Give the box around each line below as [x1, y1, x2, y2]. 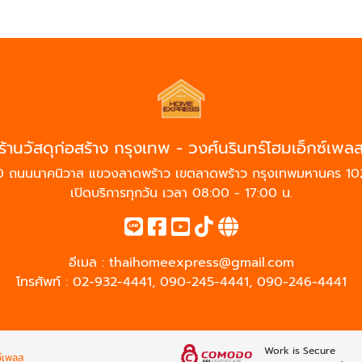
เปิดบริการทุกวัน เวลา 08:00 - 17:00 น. [69, 183, 293, 204]
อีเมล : [68, 253, 109, 273]
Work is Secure [263, 343, 335, 359]
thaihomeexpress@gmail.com [108, 253, 294, 273]
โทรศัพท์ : [15, 272, 73, 293]
